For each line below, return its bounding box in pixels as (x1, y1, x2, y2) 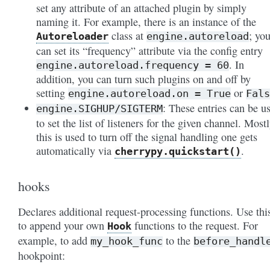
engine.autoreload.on (68, 87, 189, 99)
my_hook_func (90, 234, 163, 247)
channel (204, 115, 238, 130)
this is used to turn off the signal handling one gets (36, 129, 257, 144)
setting (36, 85, 68, 100)
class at (108, 28, 146, 43)
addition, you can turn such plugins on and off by (36, 71, 251, 86)
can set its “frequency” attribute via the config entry (36, 43, 263, 58)
